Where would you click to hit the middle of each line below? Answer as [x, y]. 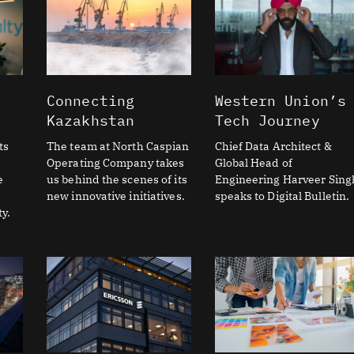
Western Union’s [281, 101]
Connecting [90, 101]
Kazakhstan [90, 121]
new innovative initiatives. [116, 196]
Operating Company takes [116, 163]
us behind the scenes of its [117, 180]
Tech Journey [267, 121]
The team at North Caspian [118, 147]
